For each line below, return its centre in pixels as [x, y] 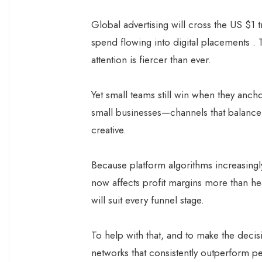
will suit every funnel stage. [149, 200]
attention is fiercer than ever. [153, 60]
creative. [110, 130]
